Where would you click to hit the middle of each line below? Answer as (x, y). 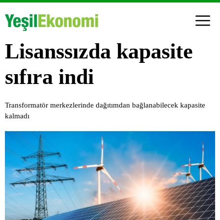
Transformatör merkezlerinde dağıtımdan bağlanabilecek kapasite (105, 105)
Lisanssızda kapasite (99, 51)
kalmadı (17, 116)
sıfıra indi (49, 77)
